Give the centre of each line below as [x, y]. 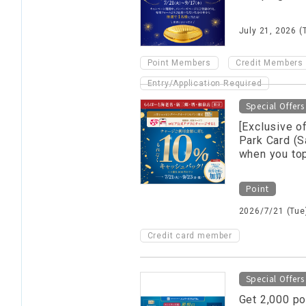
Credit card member [190, 236]
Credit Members [269, 63]
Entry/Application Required [205, 83]
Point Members [179, 63]
